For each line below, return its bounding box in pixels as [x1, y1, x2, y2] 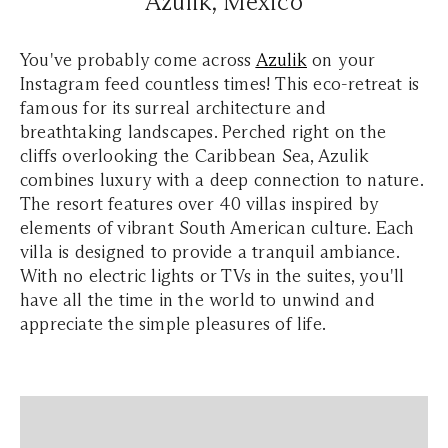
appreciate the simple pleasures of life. [20, 312, 327, 335]
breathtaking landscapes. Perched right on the [20, 120, 387, 143]
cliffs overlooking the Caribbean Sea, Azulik [20, 144, 369, 167]
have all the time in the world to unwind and [20, 288, 375, 311]
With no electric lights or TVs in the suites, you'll [20, 264, 405, 287]
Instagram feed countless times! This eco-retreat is [20, 72, 420, 95]
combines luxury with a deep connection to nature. [20, 168, 423, 191]
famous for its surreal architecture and [20, 96, 326, 119]
